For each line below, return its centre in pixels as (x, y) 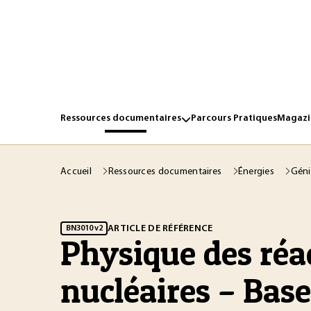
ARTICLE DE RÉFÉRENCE (160, 228)
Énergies (257, 171)
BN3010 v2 (84, 228)
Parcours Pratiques (234, 118)
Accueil (77, 171)
